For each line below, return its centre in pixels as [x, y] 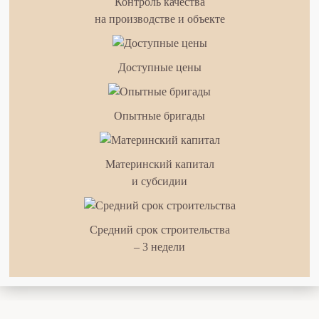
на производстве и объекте [159, 19]
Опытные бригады [159, 116]
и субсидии [159, 182]
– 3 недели [159, 247]
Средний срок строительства [159, 230]
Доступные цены [159, 68]
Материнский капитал [159, 164]
